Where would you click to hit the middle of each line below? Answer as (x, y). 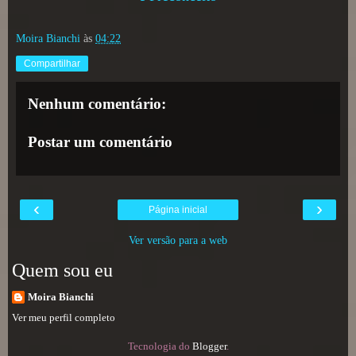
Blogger (209, 346)
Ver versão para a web (178, 240)
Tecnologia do (160, 346)
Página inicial (178, 209)
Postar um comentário (100, 141)
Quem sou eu (62, 270)
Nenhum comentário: (97, 103)
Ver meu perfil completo (64, 318)
